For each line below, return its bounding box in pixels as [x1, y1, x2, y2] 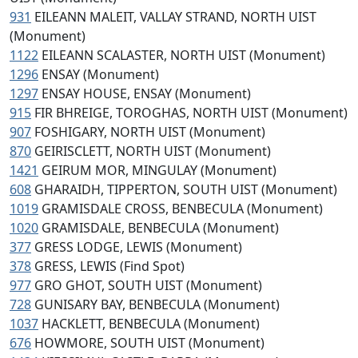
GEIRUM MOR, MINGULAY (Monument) [42, 161, 276, 179]
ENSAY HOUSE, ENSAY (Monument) [42, 85, 251, 102]
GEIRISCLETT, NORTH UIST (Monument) [34, 142, 271, 160]
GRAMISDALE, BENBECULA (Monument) [42, 219, 279, 237]
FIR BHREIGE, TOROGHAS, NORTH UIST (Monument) [34, 104, 348, 121]
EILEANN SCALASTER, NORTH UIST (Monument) [42, 46, 325, 64]
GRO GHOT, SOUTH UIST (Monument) [34, 276, 262, 294]
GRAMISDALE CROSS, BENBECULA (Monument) [42, 200, 323, 217]
